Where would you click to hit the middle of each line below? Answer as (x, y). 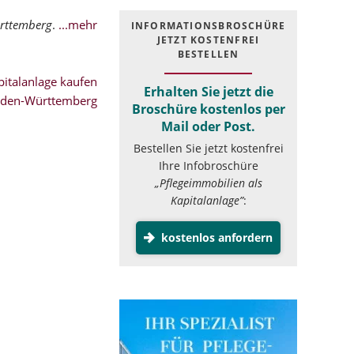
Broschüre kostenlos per (208, 109)
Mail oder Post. (208, 126)
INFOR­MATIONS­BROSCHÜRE (208, 25)
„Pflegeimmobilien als (208, 183)
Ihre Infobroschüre (208, 166)
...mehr (78, 24)
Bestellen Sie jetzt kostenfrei (208, 149)
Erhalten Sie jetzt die (208, 91)
